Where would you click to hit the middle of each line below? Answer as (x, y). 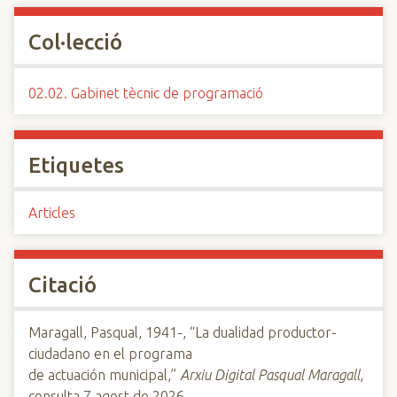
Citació (62, 285)
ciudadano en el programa (110, 354)
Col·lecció (75, 42)
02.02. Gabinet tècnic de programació (146, 93)
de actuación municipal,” (104, 375)
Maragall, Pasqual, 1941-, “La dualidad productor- (183, 332)
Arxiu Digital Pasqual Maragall (270, 375)
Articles (52, 213)
